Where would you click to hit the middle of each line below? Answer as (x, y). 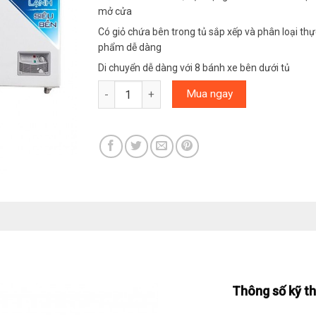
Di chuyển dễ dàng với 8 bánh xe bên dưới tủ (194, 68)
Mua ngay (209, 94)
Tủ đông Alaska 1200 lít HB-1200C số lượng (200, 89)
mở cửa (115, 11)
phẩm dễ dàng (130, 47)
